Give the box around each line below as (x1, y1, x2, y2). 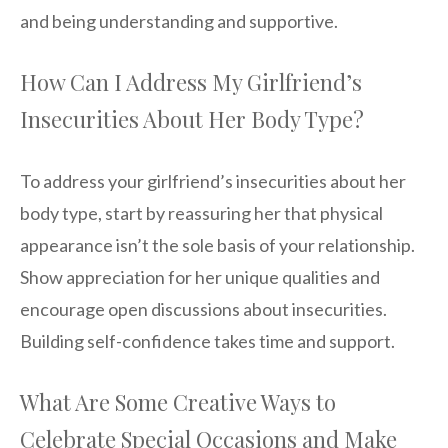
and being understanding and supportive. (20, 9, 338, 32)
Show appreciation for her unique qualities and (20, 265, 380, 288)
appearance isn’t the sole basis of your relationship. (20, 233, 415, 256)
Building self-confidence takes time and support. (20, 329, 395, 352)
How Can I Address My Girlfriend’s (20, 66, 362, 97)
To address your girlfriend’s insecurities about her (20, 169, 406, 192)
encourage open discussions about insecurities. (20, 297, 387, 320)
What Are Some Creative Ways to (20, 386, 336, 417)
